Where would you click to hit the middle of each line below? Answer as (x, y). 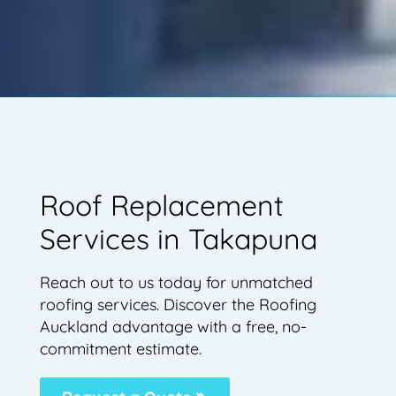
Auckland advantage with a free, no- (173, 326)
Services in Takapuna (178, 238)
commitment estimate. (120, 348)
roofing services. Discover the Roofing (178, 304)
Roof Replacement (161, 205)
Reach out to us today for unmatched (176, 282)
